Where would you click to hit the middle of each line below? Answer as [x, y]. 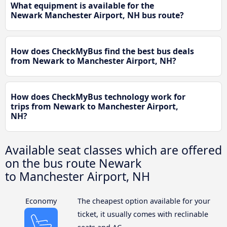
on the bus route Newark [73, 163]
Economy [41, 201]
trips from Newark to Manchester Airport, [94, 107]
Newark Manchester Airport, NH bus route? [97, 15]
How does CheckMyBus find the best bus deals [102, 51]
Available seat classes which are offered [113, 150]
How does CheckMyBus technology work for [98, 97]
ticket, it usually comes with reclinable [143, 214]
